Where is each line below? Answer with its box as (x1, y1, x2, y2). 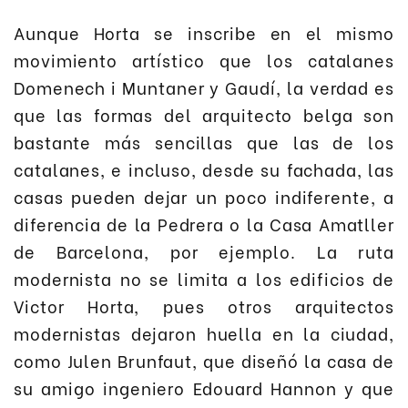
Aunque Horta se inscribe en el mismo (14, 20, 394, 46)
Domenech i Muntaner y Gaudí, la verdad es (14, 75, 394, 100)
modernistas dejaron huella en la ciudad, (14, 321, 394, 346)
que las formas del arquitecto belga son (14, 102, 394, 127)
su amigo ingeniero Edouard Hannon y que (14, 375, 394, 401)
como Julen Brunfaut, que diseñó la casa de (14, 348, 394, 373)
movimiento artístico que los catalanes (14, 47, 394, 73)
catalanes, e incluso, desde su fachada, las (14, 157, 394, 182)
